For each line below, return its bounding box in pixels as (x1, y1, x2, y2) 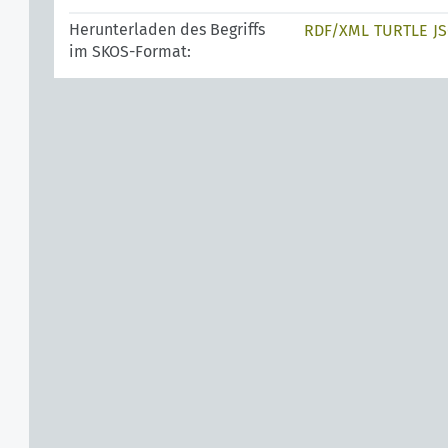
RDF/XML (304, 21, 369, 40)
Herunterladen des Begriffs (69, 20, 265, 39)
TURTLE (374, 21, 428, 40)
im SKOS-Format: (69, 42, 191, 61)
